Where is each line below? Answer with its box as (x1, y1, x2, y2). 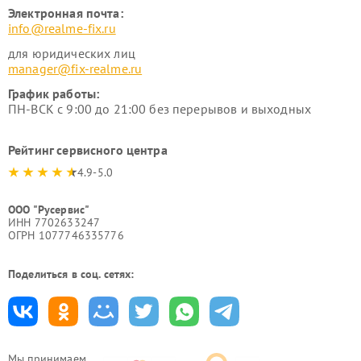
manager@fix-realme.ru (8, 60, 143, 77)
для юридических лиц (8, 45, 135, 61)
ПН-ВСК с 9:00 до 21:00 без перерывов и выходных (8, 101, 312, 117)
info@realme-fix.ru (8, 20, 116, 36)
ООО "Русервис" (8, 202, 90, 217)
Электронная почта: (8, 5, 123, 21)
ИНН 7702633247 (8, 215, 101, 230)
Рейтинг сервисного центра (8, 142, 168, 158)
